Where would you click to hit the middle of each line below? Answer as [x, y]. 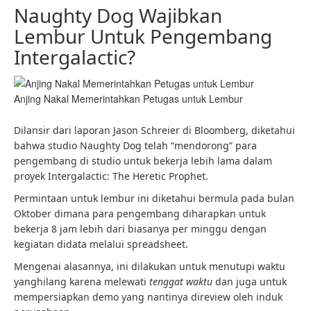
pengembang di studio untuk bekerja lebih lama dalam [143, 161]
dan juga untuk [250, 282]
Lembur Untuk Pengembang [143, 36]
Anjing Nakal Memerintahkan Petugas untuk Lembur [128, 99]
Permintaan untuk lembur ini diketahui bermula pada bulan [154, 199]
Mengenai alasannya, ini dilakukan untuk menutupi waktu [150, 267]
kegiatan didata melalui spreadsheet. [101, 244]
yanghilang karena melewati [82, 282]
